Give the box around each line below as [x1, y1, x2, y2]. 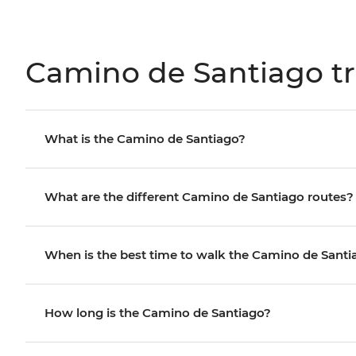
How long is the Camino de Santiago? [44, 304, 271, 320]
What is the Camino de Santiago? [44, 130, 246, 146]
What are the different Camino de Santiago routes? [44, 188, 354, 204]
